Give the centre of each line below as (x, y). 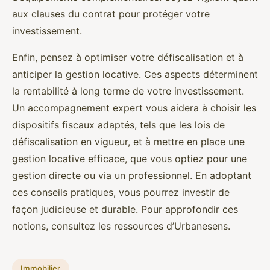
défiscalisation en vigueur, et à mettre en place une (128, 142)
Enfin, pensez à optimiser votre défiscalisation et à (128, 57)
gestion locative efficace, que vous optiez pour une (130, 159)
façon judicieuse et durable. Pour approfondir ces (125, 209)
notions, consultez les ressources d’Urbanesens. (121, 226)
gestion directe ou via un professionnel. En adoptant (132, 175)
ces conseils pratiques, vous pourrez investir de (121, 192)
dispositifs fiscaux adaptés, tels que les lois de (118, 125)
